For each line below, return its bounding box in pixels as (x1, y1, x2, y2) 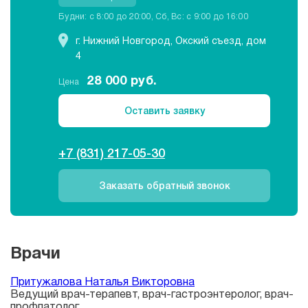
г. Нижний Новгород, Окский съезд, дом (76, 35, 266, 46)
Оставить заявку (124, 105, 205, 116)
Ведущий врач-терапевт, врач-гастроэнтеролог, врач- (10, 287, 294, 300)
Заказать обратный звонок (98, 180, 230, 191)
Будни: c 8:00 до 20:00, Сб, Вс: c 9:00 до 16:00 (58, 12, 248, 21)
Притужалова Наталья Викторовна (10, 275, 195, 287)
